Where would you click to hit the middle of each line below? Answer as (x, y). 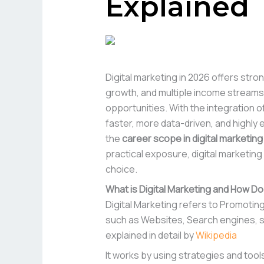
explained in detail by (150, 235)
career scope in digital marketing (192, 139)
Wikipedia (216, 235)
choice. (121, 169)
